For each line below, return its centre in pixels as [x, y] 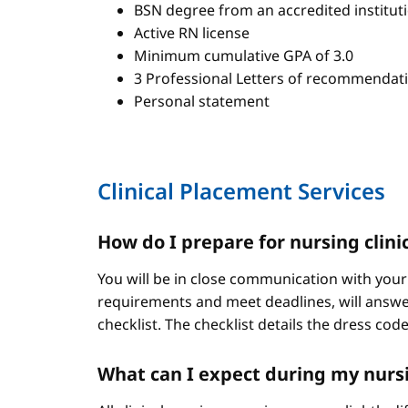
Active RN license [192, 33]
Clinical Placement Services [241, 191]
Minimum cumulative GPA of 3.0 [244, 56]
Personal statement [202, 101]
